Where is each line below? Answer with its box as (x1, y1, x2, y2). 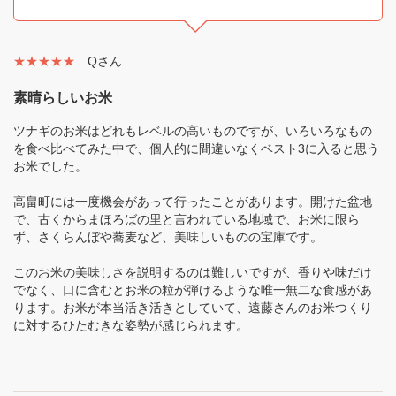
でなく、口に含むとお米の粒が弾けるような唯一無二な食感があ (13, 282, 372, 297)
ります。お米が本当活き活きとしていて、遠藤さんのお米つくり (13, 300, 372, 315)
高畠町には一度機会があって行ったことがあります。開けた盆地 (13, 194, 372, 209)
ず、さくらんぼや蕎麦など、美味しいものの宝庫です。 (13, 229, 323, 244)
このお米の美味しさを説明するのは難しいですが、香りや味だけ (13, 264, 372, 279)
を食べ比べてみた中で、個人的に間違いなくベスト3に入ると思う (13, 141, 379, 156)
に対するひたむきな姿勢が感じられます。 (13, 317, 248, 332)
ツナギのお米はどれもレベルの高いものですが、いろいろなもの (13, 123, 372, 138)
